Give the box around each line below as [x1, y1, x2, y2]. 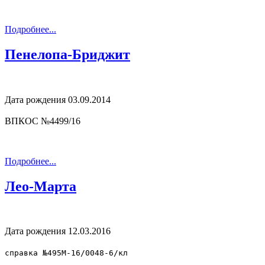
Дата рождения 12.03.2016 [5, 226, 111, 237]
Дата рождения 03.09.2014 [5, 94, 111, 105]
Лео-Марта [5, 178, 76, 194]
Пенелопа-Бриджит [5, 46, 130, 62]
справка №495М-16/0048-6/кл [5, 248, 128, 258]
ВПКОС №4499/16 [5, 115, 80, 126]
